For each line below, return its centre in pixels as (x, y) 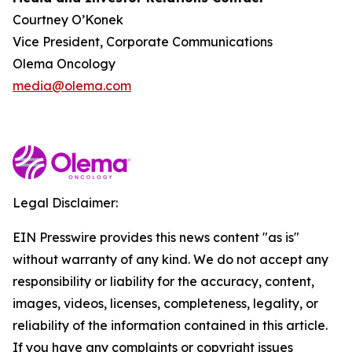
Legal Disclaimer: (65, 203)
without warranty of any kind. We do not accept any (170, 259)
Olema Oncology (64, 64)
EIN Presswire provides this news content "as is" (156, 237)
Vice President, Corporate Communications (143, 42)
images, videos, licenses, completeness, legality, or (165, 303)
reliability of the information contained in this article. (170, 325)
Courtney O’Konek (68, 20)
